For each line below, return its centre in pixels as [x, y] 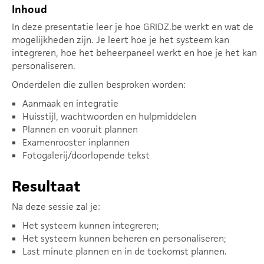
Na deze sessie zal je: [56, 207]
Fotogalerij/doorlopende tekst [86, 155]
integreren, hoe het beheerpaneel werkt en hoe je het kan [134, 53]
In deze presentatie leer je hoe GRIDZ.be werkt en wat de [133, 27]
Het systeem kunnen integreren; [91, 225]
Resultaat [46, 186]
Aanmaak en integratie [70, 103]
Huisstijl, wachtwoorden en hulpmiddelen [109, 116]
